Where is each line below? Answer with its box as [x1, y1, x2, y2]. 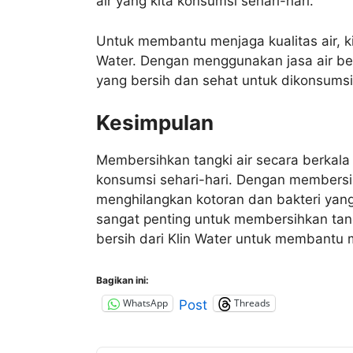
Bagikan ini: [96, 273, 149, 286]
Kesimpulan [96, 110, 214, 136]
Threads [234, 296, 270, 310]
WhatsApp [123, 296, 168, 310]
